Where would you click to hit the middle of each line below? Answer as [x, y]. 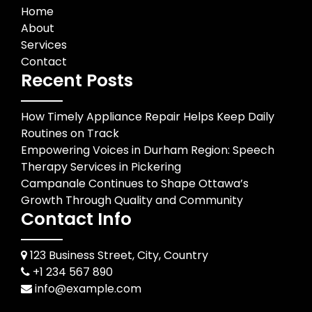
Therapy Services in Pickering [101, 167]
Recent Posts [77, 81]
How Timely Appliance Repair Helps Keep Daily [148, 117]
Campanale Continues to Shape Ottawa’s [135, 184]
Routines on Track [70, 134]
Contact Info [76, 219]
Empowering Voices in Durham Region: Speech [148, 150]
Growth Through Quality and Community [132, 201]
